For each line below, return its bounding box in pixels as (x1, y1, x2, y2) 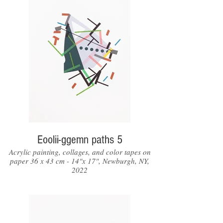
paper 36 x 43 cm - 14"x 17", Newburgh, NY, (10, 156, 149, 166)
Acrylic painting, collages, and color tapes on (8, 147, 151, 157)
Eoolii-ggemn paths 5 (37, 133, 122, 146)
